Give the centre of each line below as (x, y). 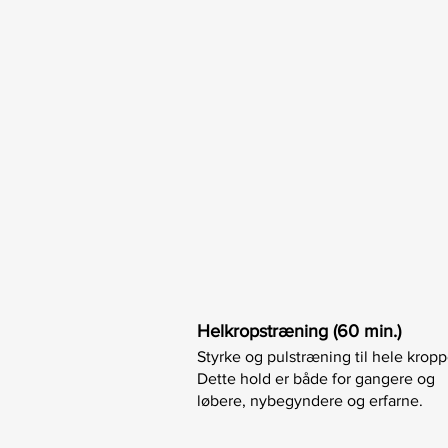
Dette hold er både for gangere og (316, 378)
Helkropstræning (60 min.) (299, 331)
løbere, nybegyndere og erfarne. (310, 400)
